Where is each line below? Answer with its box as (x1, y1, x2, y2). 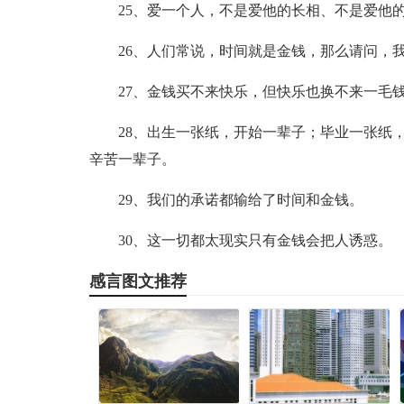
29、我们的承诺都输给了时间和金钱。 (117, 192, 363, 207)
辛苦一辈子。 (88, 151, 176, 167)
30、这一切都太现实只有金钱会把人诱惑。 (117, 233, 392, 248)
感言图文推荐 (88, 272, 187, 290)
